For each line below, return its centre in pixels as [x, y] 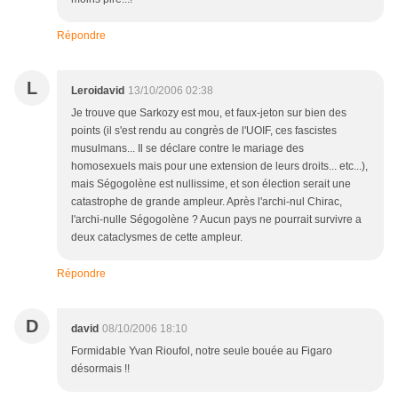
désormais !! [100, 369]
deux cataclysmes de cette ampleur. [157, 238]
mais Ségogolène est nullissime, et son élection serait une [211, 184]
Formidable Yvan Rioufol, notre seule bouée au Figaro [202, 351]
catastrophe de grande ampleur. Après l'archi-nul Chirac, [207, 202]
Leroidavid [98, 91]
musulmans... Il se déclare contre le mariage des [187, 149]
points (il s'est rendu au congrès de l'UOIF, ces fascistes [204, 131]
